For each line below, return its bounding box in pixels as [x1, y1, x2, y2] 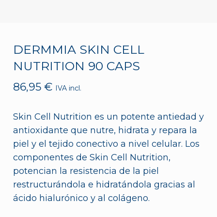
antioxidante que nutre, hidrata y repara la [13, 124, 197, 136]
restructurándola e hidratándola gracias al [13, 179, 195, 190]
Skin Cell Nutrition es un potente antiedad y [13, 111, 204, 122]
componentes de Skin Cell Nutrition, [13, 152, 170, 163]
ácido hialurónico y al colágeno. [13, 192, 150, 203]
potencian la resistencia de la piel [13, 165, 159, 176]
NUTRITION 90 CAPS [13, 58, 140, 73]
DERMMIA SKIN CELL [13, 42, 144, 57]
